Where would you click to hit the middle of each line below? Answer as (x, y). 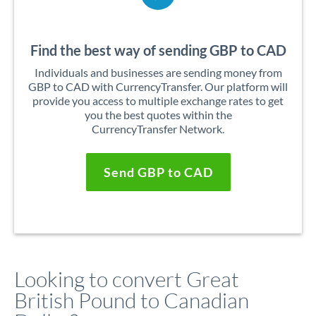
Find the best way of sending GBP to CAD (158, 50)
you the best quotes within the (158, 115)
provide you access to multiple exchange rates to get (158, 101)
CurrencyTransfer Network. (158, 129)
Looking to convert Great (127, 279)
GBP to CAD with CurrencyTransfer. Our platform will (158, 86)
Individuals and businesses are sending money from (158, 72)
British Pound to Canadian (132, 300)
